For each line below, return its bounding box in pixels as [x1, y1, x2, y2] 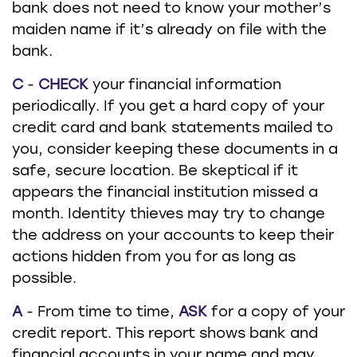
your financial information [88, 78, 281, 93]
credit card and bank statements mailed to [12, 121, 333, 136]
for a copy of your [207, 305, 345, 320]
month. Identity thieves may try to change [12, 207, 325, 222]
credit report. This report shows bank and [12, 327, 318, 342]
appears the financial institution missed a [12, 186, 318, 201]
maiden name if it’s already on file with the [12, 23, 327, 38]
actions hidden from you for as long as [12, 250, 296, 265]
